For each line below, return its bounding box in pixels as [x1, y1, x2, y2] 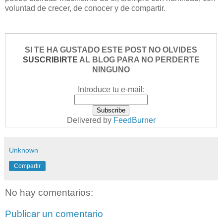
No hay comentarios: [5, 187, 93, 198]
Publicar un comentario [5, 209, 103, 220]
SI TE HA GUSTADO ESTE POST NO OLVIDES [25, 45, 197, 54]
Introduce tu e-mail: [77, 85, 145, 94]
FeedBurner [113, 115, 156, 124]
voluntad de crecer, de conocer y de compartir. [5, 3, 166, 12]
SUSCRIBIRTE [22, 55, 78, 64]
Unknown [9, 146, 38, 154]
